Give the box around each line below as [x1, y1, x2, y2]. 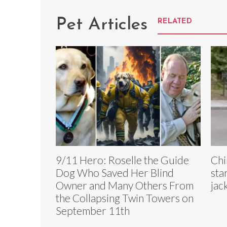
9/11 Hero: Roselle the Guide [56, 153, 189, 166]
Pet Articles [56, 16, 147, 34]
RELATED [158, 17, 192, 25]
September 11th [56, 204, 130, 217]
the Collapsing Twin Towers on [56, 191, 194, 204]
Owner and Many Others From [56, 178, 194, 192]
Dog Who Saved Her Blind [56, 166, 174, 179]
